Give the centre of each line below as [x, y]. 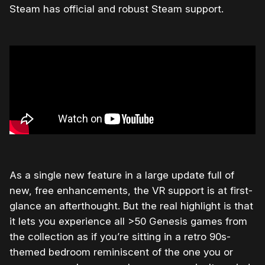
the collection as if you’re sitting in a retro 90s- [120, 237]
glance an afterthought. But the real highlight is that [131, 206]
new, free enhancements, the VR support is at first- [131, 191]
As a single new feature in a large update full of [122, 175]
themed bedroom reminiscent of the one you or [121, 252]
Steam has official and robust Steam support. [117, 9]
